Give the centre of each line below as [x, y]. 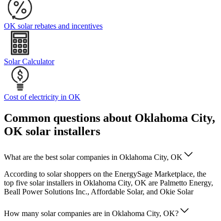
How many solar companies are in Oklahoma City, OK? [91, 214]
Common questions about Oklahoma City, [110, 118]
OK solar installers [52, 131]
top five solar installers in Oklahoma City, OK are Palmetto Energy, [109, 183]
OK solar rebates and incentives [53, 26]
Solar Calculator [29, 62]
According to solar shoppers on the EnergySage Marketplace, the [105, 174]
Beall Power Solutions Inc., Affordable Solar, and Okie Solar [99, 192]
